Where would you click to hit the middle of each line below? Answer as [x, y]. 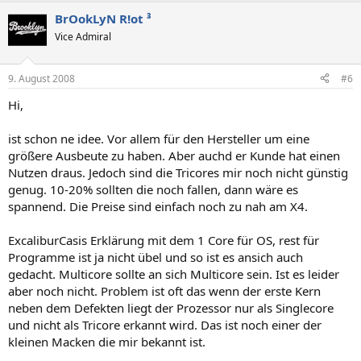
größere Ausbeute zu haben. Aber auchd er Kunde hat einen [174, 155]
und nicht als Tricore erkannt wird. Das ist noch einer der [165, 324]
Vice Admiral [83, 37]
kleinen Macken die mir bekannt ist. [107, 341]
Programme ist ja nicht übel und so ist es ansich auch [156, 257]
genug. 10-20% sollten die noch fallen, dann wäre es [153, 189]
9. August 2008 [41, 78]
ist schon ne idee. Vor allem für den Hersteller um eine [159, 138]
